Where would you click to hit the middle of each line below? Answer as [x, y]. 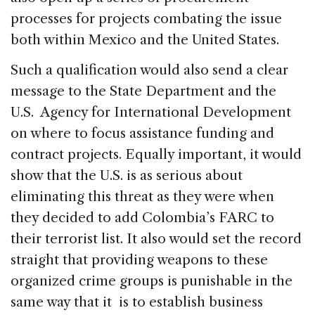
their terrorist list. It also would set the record [156, 238]
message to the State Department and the [143, 91]
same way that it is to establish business [137, 302]
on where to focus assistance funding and [142, 133]
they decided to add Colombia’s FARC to [142, 217]
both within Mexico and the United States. [145, 39]
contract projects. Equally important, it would [156, 154]
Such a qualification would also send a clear [149, 70]
